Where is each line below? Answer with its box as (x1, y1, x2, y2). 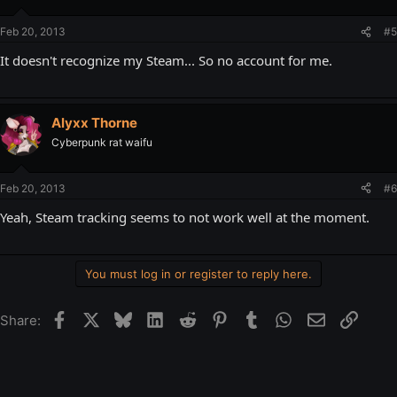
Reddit (195, 308, 237, 326)
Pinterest (227, 308, 285, 326)
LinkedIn (163, 308, 217, 326)
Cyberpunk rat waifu (51, 136, 152, 149)
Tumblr (260, 308, 305, 326)
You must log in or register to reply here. (85, 266, 312, 281)
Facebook (66, 308, 128, 326)
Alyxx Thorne (51, 114, 137, 131)
